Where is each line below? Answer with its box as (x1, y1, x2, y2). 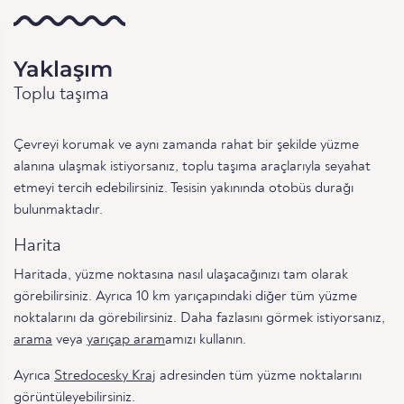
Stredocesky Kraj (54, 368, 156, 383)
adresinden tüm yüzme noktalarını (156, 368, 362, 383)
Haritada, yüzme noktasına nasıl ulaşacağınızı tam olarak (14, 267, 348, 282)
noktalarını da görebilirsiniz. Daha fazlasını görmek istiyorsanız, (14, 310, 385, 326)
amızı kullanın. (165, 332, 246, 347)
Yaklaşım (14, 55, 113, 82)
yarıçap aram (87, 332, 165, 347)
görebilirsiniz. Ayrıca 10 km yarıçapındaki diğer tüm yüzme (14, 289, 357, 304)
